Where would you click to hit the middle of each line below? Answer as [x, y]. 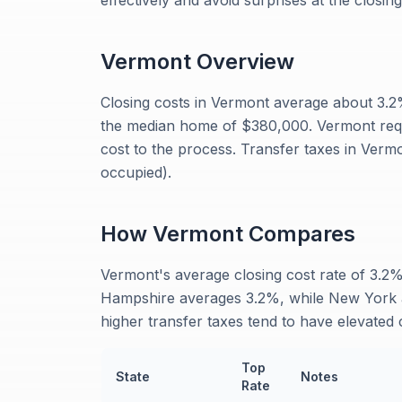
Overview [243, 61]
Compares [299, 234]
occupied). [136, 172]
